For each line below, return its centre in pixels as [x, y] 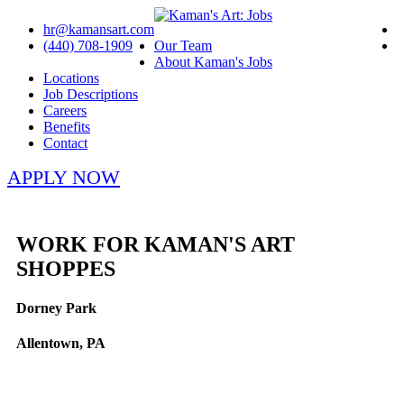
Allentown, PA [61, 344]
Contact [65, 143]
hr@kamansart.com [99, 29]
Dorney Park [56, 308]
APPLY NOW [64, 177]
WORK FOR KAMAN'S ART [156, 244]
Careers [65, 110]
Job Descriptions [91, 94]
